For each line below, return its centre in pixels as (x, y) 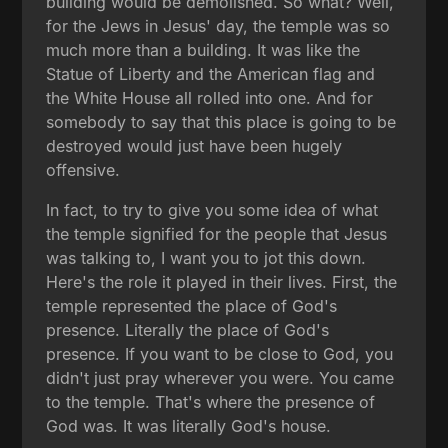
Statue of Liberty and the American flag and (211, 73)
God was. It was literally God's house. (189, 425)
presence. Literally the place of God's (188, 329)
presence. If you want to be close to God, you (220, 353)
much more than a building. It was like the (203, 49)
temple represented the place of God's (192, 305)
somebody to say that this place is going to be (221, 121)
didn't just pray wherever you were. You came (220, 377)
